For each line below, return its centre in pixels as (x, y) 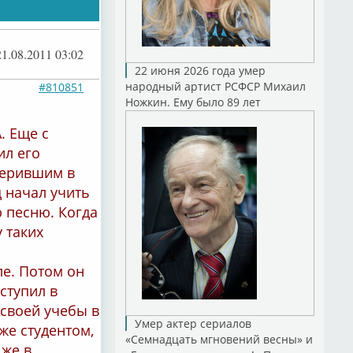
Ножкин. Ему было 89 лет (193, 102)
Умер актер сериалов (193, 323)
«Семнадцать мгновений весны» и (219, 339)
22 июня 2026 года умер (200, 71)
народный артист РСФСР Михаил (215, 86)
